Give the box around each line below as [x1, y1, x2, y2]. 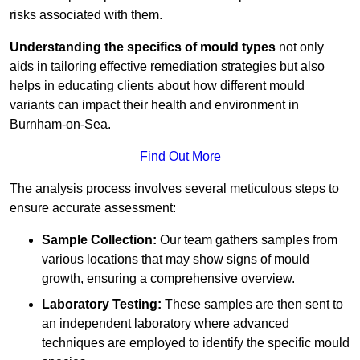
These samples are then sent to [162, 297, 343, 312]
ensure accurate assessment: [10, 201, 176, 215]
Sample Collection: [42, 233, 157, 247]
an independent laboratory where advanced [42, 317, 289, 331]
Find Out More [139, 149, 221, 164]
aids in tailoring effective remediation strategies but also [10, 59, 325, 74]
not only [276, 40, 324, 55]
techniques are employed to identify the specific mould [42, 336, 350, 350]
